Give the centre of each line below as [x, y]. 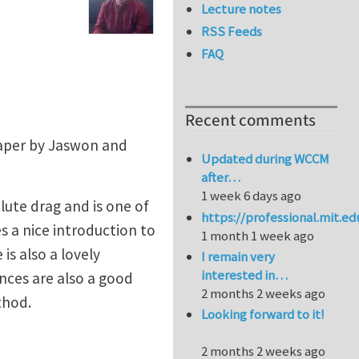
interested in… [245, 275]
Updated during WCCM [266, 159]
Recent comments [250, 121]
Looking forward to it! [263, 315]
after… [221, 177]
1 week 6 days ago [252, 196]
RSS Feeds [232, 32]
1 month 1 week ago [258, 235]
